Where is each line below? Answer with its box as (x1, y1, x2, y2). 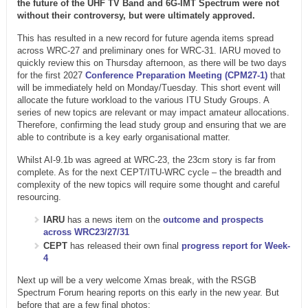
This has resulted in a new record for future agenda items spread (16, 33, 274, 44)
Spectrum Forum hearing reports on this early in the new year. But (16, 287, 279, 298)
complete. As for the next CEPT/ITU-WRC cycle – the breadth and (16, 167, 281, 178)
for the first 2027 (16, 70, 85, 81)
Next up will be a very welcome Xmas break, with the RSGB (16, 274, 256, 285)
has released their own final (67, 241, 181, 252)
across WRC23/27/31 (43, 227, 129, 238)
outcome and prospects (162, 214, 263, 225)
